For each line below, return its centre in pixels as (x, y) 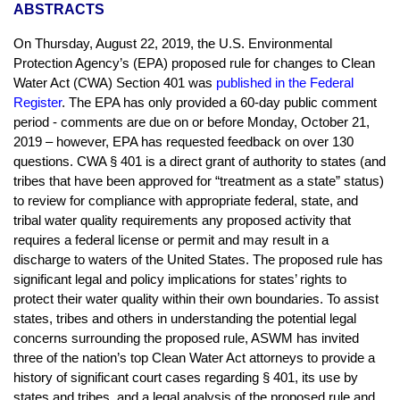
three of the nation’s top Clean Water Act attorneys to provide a (194, 358)
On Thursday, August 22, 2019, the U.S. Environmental (173, 44)
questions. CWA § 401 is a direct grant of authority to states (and (200, 162)
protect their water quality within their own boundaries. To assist (196, 299)
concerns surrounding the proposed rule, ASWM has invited (186, 338)
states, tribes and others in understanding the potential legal (185, 319)
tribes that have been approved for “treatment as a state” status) (199, 181)
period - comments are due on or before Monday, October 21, (192, 122)
